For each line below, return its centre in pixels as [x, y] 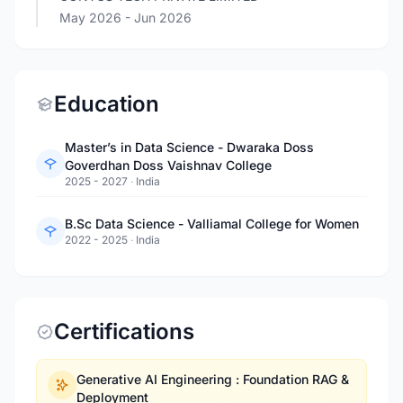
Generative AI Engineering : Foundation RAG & [213, 379]
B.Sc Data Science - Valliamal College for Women [212, 224]
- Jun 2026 [158, 18]
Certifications [124, 331]
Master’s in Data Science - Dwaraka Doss [189, 147]
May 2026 [92, 18]
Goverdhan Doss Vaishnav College [168, 165]
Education [107, 104]
